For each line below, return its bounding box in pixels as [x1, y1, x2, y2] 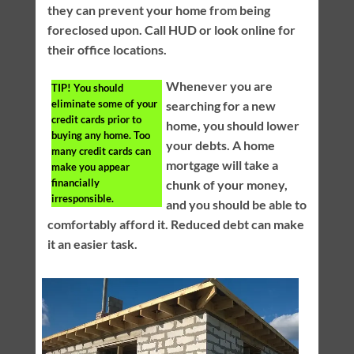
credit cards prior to [51, 112, 141, 126]
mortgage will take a [165, 156, 278, 172]
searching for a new [165, 97, 276, 113]
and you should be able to [165, 196, 307, 212]
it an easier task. [47, 235, 137, 251]
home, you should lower [165, 117, 299, 133]
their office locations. [47, 42, 167, 58]
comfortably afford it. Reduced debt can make [47, 216, 304, 232]
